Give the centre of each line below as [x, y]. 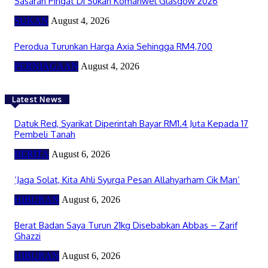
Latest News [37, 99]
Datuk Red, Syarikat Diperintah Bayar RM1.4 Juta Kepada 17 [131, 123]
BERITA [32, 154]
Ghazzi [28, 236]
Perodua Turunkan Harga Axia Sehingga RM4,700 [113, 46]
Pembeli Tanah [45, 134]
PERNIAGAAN [46, 66]
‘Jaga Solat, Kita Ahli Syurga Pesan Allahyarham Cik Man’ [127, 179]
